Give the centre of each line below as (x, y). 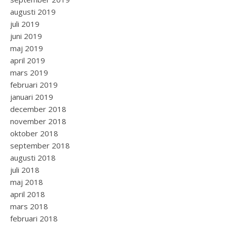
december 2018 (38, 109)
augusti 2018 (33, 158)
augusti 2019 (33, 12)
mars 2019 (29, 72)
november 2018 (38, 121)
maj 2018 (27, 182)
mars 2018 (29, 206)
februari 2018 (34, 218)
